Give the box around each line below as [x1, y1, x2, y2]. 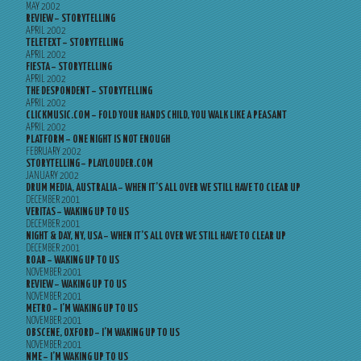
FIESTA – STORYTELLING [26, 62, 112, 73]
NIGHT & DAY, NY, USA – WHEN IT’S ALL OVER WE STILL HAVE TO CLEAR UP [26, 231, 286, 242]
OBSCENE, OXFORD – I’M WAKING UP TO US [26, 328, 180, 338]
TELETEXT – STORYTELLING [26, 38, 123, 48]
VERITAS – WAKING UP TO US [26, 207, 129, 218]
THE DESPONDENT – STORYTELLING [26, 86, 152, 97]
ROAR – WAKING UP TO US [26, 255, 119, 266]
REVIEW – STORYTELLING [26, 14, 115, 24]
